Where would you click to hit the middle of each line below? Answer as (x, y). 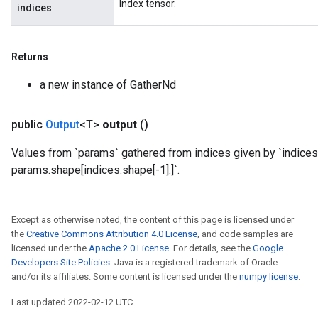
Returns (30, 57)
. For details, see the (211, 248)
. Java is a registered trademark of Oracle (194, 262)
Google (268, 248)
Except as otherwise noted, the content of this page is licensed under (153, 220)
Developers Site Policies (61, 262)
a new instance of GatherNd (108, 85)
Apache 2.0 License (129, 248)
